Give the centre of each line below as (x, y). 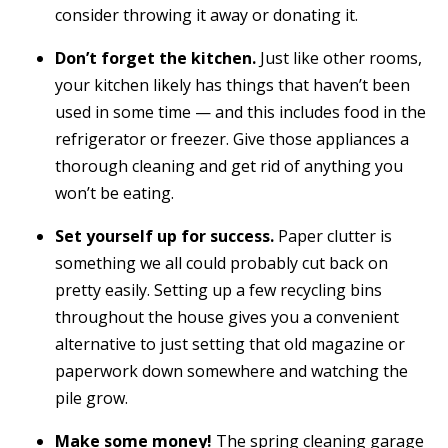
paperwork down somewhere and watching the (231, 371)
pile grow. (91, 398)
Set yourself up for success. (164, 236)
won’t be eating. (114, 193)
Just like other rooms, (339, 58)
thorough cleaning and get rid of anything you (229, 166)
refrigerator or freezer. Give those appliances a (232, 139)
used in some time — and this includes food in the (240, 112)
